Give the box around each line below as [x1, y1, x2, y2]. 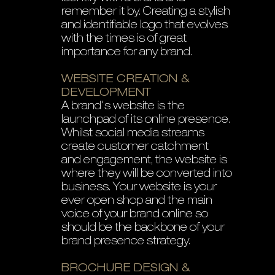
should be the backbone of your [61, 223, 225, 234]
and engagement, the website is [61, 155, 227, 166]
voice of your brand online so [61, 209, 208, 220]
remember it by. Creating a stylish [61, 7, 230, 18]
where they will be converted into [61, 169, 232, 180]
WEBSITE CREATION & [61, 74, 190, 85]
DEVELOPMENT [61, 88, 151, 99]
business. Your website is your [61, 182, 217, 193]
